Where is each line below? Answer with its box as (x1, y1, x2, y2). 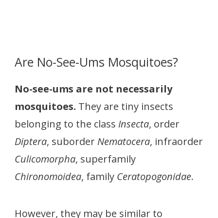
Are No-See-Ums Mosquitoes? (15, 53, 178, 70)
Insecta (118, 117, 149, 130)
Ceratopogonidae (117, 169, 191, 183)
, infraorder (150, 134, 203, 148)
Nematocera (97, 134, 150, 148)
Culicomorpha (15, 152, 75, 165)
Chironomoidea (15, 169, 81, 183)
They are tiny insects (76, 99, 173, 113)
